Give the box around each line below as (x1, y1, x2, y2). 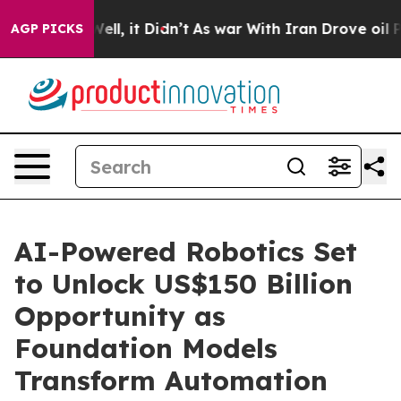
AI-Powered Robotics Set (14, 235, 357, 269)
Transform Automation (14, 363, 328, 397)
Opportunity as (14, 299, 226, 333)
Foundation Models (14, 331, 277, 365)
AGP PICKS (11, 21, 83, 37)
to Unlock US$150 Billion (14, 267, 353, 301)
